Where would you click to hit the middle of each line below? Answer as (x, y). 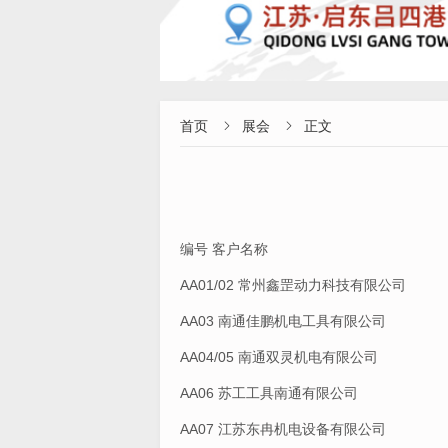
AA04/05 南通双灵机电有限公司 (279, 357)
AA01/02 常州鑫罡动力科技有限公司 (293, 285)
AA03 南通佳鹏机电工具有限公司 (283, 321)
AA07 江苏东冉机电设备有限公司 (283, 429)
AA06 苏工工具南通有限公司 (269, 393)
